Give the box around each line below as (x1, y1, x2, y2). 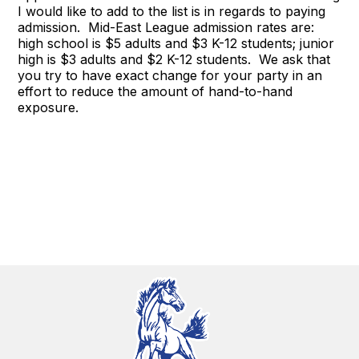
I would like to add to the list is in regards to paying (18, 3, 326, 19)
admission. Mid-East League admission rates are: (18, 19, 315, 35)
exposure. (18, 99, 79, 115)
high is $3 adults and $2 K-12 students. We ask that (18, 51, 331, 67)
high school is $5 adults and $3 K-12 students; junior (18, 35, 335, 51)
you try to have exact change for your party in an (18, 67, 323, 83)
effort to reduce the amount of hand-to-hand (18, 83, 293, 99)
